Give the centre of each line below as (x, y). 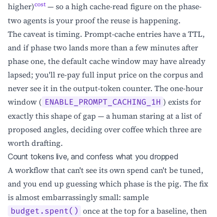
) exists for (182, 101)
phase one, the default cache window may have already (107, 61)
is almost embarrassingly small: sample (78, 197)
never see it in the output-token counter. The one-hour (105, 88)
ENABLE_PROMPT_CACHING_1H (102, 102)
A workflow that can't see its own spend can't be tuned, (106, 170)
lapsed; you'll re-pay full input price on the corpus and (106, 74)
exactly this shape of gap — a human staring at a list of (105, 116)
